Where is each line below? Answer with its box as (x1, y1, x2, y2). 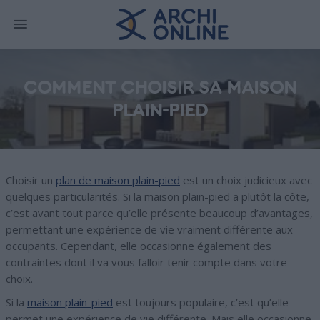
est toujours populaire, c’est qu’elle (113, 295, 289, 309)
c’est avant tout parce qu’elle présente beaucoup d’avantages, (6, 206, 313, 220)
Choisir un (6, 173, 56, 187)
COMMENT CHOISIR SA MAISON (24, 79, 296, 97)
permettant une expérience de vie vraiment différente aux (6, 222, 293, 236)
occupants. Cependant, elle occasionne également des (6, 239, 271, 253)
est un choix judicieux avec (180, 173, 312, 187)
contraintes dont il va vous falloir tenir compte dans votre (6, 255, 287, 269)
